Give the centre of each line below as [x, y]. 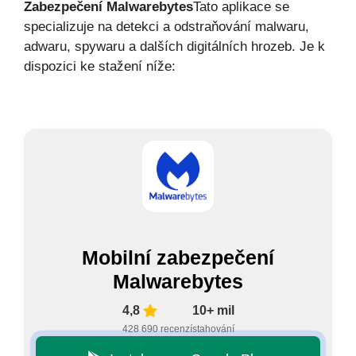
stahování [213, 329]
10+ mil [213, 310]
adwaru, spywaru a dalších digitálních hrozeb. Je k [174, 46]
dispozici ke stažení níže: [100, 66]
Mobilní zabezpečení [178, 257]
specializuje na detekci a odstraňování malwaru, [166, 27]
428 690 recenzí [157, 329]
